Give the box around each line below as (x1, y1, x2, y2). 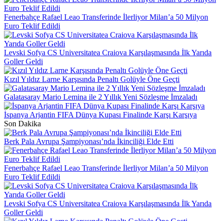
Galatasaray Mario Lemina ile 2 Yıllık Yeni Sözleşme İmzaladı (4, 93, 197, 102)
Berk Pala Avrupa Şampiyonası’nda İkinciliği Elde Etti (4, 137, 174, 146)
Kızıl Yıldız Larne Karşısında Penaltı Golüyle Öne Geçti (4, 75, 180, 84)
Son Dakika (4, 119, 41, 128)
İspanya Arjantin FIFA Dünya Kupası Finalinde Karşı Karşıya (4, 110, 197, 119)
